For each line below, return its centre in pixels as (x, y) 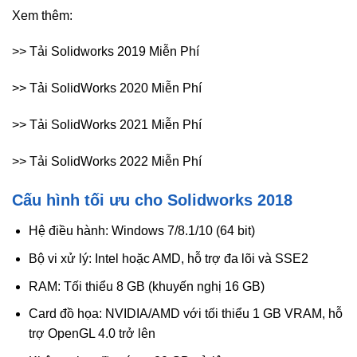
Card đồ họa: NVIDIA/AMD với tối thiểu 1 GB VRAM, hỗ (185, 314)
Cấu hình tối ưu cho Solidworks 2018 (152, 200)
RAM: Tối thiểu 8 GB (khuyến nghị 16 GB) (146, 286)
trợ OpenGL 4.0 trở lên (92, 334)
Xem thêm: (42, 15)
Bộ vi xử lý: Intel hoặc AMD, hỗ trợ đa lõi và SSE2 (168, 259)
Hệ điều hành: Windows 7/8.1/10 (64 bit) (141, 231)
